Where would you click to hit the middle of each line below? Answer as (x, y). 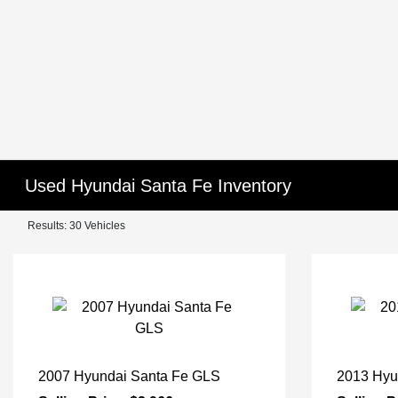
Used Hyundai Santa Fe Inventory (159, 186)
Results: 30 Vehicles (76, 226)
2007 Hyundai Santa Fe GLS (129, 376)
